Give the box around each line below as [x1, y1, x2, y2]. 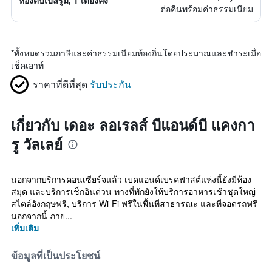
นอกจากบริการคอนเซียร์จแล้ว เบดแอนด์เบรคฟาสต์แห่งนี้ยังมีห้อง [11, 173, 251, 185]
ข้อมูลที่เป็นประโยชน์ [11, 250, 100, 262]
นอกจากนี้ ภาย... [11, 209, 72, 222]
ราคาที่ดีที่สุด [33, 77, 87, 91]
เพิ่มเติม [11, 222, 39, 234]
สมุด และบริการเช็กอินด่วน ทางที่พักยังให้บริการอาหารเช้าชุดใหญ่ [11, 185, 256, 197]
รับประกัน [90, 77, 131, 91]
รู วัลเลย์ [11, 134, 63, 154]
